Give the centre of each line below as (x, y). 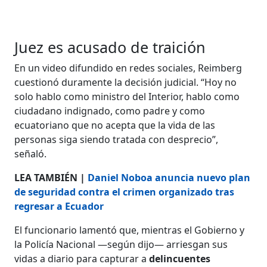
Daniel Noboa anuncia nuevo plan (169, 177)
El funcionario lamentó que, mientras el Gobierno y (130, 230)
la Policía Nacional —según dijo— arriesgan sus (121, 244)
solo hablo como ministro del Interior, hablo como (127, 96)
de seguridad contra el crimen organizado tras (125, 192)
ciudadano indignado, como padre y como (110, 111)
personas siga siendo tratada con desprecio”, (117, 139)
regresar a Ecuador (59, 206)
